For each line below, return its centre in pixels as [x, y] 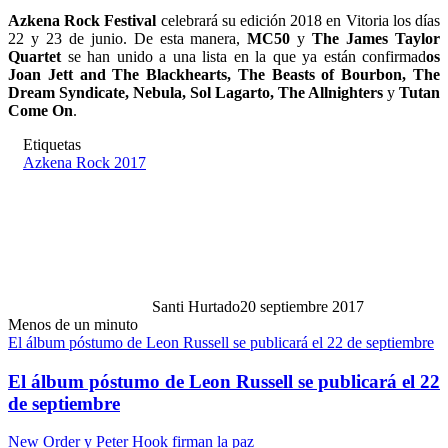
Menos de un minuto [73, 324]
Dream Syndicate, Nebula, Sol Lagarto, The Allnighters [195, 92]
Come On [40, 110]
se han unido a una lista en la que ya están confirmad [243, 56]
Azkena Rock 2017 [84, 162]
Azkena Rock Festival [82, 20]
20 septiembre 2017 [302, 306]
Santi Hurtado [196, 306]
